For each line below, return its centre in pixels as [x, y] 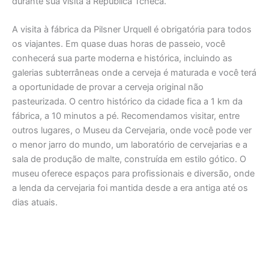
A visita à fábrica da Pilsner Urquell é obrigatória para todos [132, 29]
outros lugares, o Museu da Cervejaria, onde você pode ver [132, 130]
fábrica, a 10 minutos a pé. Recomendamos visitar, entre [126, 116]
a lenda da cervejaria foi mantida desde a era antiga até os [130, 188]
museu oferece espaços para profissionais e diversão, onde [133, 174]
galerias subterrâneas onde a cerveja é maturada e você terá [134, 73]
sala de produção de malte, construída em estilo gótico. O [129, 159]
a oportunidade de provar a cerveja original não [108, 87]
